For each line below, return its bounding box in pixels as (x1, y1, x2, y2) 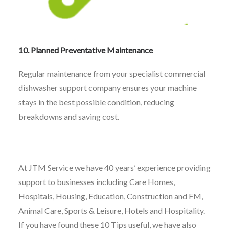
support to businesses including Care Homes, (18, 177, 175, 187)
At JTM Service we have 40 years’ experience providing (18, 163, 211, 172)
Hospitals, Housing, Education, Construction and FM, (18, 191, 203, 201)
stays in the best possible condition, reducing (18, 97, 174, 107)
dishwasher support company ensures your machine (18, 83, 197, 93)
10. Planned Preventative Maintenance (18, 45, 153, 55)
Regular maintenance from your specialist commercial (18, 68, 205, 78)
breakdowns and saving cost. (18, 111, 119, 121)
